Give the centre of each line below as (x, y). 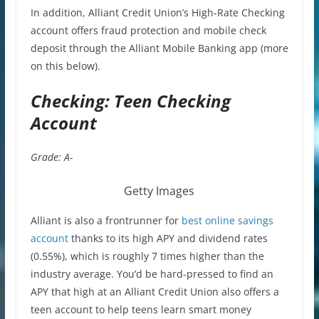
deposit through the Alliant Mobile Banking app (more (159, 48)
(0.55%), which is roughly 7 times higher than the (147, 256)
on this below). (65, 66)
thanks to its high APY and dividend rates (168, 238)
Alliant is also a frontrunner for (104, 220)
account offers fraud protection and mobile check (148, 30)
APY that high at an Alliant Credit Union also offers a (155, 291)
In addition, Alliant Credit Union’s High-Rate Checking (157, 12)
